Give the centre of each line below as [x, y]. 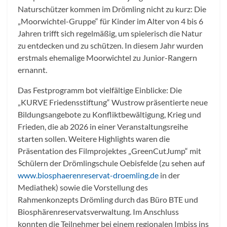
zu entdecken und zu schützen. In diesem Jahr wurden [110, 46]
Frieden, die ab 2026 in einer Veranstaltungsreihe [103, 127]
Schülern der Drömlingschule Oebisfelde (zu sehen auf [111, 163]
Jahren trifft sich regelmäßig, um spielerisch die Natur [110, 33]
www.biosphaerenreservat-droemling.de [88, 175]
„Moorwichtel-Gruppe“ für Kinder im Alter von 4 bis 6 [110, 21]
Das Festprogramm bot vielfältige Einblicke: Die [100, 90]
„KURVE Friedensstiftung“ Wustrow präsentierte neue [113, 102]
